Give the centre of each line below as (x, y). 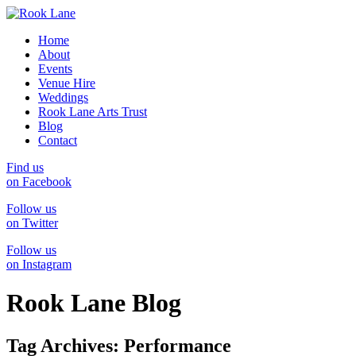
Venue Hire (67, 83)
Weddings (63, 97)
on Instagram (39, 264)
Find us (25, 167)
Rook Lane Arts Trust (93, 112)
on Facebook (39, 182)
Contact (58, 140)
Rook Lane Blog (94, 303)
